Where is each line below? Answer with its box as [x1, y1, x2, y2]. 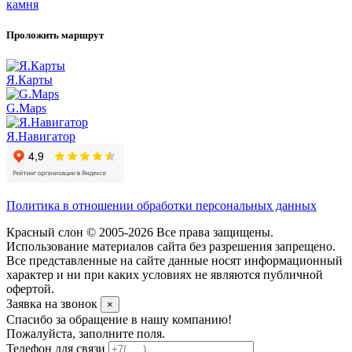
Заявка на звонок [6, 297, 101, 311]
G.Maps [6, 101, 46, 115]
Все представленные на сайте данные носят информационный [6, 254, 343, 268]
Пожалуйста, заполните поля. [6, 327, 165, 341]
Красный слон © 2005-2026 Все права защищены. [6, 225, 273, 240]
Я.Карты [6, 73, 53, 87]
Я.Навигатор [6, 130, 75, 144]
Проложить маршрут [6, 28, 104, 41]
